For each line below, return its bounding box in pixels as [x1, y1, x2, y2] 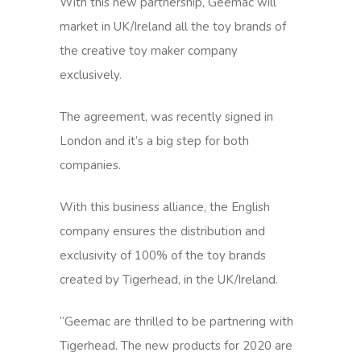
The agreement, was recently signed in [60, 109, 273, 125]
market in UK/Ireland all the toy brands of [60, 19, 286, 35]
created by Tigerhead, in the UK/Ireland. [60, 272, 278, 288]
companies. [60, 157, 121, 173]
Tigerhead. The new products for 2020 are [60, 338, 293, 354]
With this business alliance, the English [60, 199, 270, 215]
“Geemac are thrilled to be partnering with [60, 313, 293, 330]
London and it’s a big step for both [60, 133, 249, 149]
